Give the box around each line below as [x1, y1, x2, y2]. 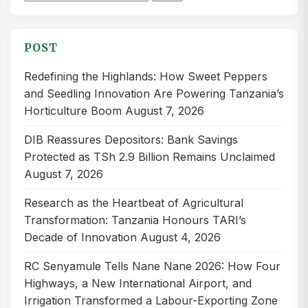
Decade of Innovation [24, 230, 137, 245]
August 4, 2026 [140, 230, 221, 245]
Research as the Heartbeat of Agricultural [24, 196, 243, 210]
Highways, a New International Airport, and [24, 276, 252, 291]
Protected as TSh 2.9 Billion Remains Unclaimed [24, 150, 275, 164]
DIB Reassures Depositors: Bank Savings [24, 133, 238, 147]
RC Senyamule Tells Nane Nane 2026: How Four [24, 259, 280, 274]
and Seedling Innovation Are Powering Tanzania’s [24, 87, 284, 101]
